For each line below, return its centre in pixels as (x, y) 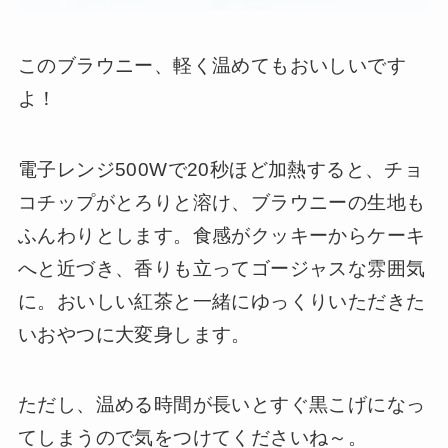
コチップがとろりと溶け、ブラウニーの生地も (221, 202)
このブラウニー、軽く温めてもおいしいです (211, 66)
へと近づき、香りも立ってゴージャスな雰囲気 (221, 268)
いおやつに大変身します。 (134, 334)
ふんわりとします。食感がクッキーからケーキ (221, 235)
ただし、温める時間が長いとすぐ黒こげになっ (221, 405)
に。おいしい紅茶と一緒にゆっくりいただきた (221, 301)
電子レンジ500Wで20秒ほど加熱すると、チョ (220, 169)
